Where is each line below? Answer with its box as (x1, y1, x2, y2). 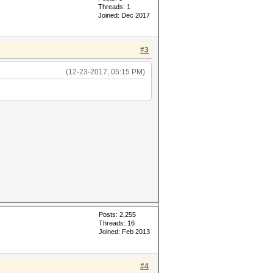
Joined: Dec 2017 (98, 12, 150, 19)
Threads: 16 (99, 219, 135, 227)
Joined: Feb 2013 (99, 228, 150, 235)
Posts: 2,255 (99, 211, 136, 218)
